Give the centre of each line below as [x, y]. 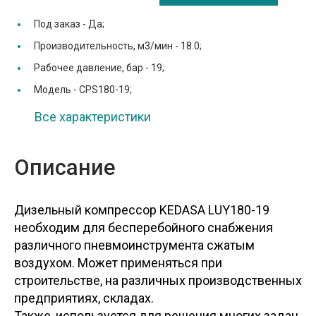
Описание [65, 167]
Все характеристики [93, 116]
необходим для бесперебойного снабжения [144, 227]
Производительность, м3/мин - [107, 45]
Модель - [56, 89]
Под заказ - [61, 24]
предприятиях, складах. [84, 298]
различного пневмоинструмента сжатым [134, 245]
